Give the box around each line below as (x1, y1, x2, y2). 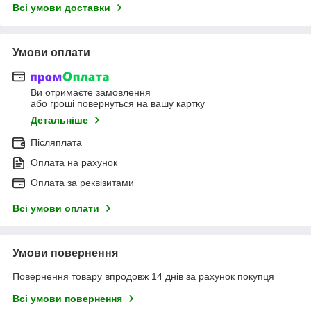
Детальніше (31, 115, 88, 126)
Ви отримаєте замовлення (31, 87, 151, 99)
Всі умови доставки (12, 1, 110, 13)
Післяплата (31, 137, 82, 149)
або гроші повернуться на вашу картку (31, 98, 205, 110)
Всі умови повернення (12, 293, 122, 305)
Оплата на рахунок (31, 157, 117, 169)
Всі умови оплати (12, 203, 99, 215)
